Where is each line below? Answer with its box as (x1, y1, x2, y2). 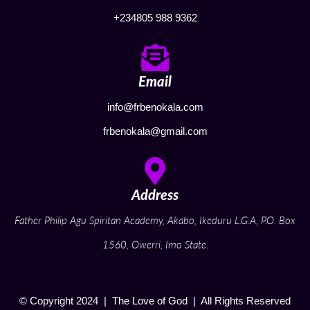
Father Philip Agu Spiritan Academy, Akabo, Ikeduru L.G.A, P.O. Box (15, 214, 295, 226)
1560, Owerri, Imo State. (102, 238, 208, 250)
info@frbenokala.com (107, 101, 203, 113)
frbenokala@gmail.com (102, 125, 208, 137)
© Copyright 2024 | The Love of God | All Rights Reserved (19, 295, 291, 307)
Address (131, 186, 179, 203)
